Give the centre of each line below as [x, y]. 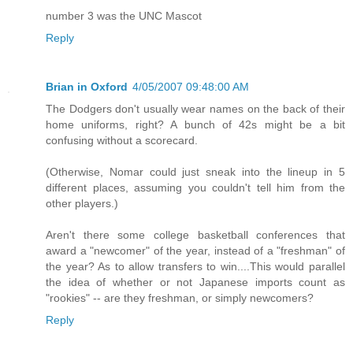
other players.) [82, 203]
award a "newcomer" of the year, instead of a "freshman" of [195, 250]
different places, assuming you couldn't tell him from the [195, 187]
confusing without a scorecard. [122, 140]
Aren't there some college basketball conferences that [195, 234]
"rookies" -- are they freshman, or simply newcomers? [180, 297]
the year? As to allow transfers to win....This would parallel [195, 266]
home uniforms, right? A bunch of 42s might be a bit [195, 124]
